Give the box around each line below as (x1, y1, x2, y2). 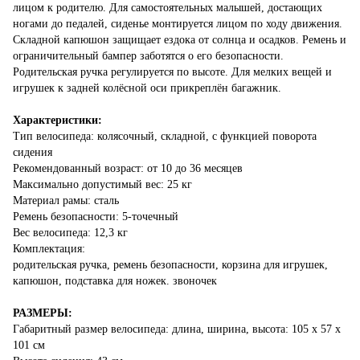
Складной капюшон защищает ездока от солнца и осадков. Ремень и (13, 33, 346, 46)
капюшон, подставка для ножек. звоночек (13, 274, 217, 287)
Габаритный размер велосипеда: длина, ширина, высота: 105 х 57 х (13, 322, 341, 335)
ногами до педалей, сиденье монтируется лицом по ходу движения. (13, 17, 342, 30)
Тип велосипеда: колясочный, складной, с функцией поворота (13, 129, 317, 142)
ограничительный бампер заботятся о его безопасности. (13, 49, 284, 62)
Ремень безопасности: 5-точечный (13, 210, 178, 223)
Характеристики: (13, 113, 102, 126)
